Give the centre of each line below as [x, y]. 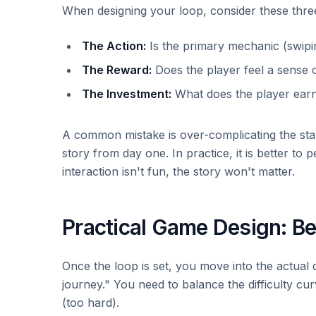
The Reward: [117, 70]
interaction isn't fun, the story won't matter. [178, 171]
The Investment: [127, 94]
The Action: [114, 46]
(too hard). [91, 303]
